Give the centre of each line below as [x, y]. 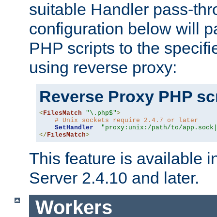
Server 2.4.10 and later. [114, 178]
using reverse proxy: [103, 68]
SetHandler [74, 128]
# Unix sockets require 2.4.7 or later [126, 121]
